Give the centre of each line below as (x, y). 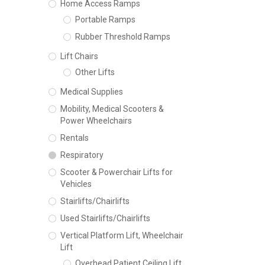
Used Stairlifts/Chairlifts (105, 218)
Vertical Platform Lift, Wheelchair (122, 235)
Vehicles (76, 184)
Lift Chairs (79, 56)
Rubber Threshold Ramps (123, 37)
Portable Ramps (105, 20)
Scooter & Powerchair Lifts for (117, 172)
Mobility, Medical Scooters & (112, 109)
